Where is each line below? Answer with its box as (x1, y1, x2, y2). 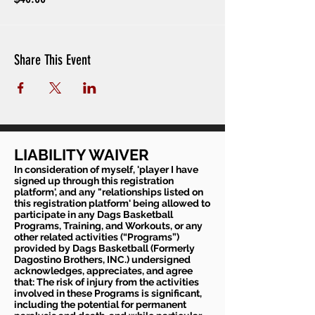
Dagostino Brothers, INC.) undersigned (14, 254, 191, 266)
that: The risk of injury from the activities (14, 276, 199, 288)
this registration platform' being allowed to (14, 198, 210, 210)
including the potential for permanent (14, 299, 186, 311)
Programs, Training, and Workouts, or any (14, 220, 202, 232)
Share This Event (14, 51, 91, 69)
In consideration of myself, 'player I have (14, 164, 198, 176)
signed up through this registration (14, 175, 174, 187)
